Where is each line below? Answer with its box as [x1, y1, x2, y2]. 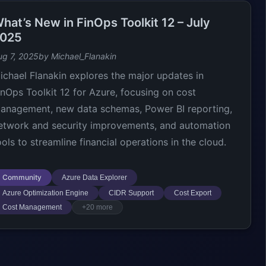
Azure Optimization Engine [2, 189, 88, 197]
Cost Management [2, 203, 62, 211]
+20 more [81, 203, 113, 211]
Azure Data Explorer [61, 173, 127, 182]
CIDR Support [108, 189, 154, 197]
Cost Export [173, 189, 211, 197]
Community [2, 173, 42, 182]
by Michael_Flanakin [38, 51, 116, 61]
